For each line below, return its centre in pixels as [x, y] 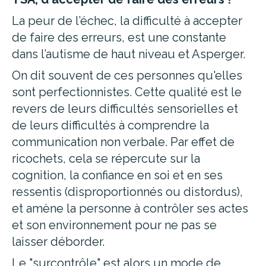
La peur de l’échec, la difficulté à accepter [127, 21]
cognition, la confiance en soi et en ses [117, 175]
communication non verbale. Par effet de [123, 142]
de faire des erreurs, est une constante [119, 37]
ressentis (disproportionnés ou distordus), [127, 192]
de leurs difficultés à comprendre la [110, 125]
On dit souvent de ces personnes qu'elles [127, 75]
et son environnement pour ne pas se [114, 225]
